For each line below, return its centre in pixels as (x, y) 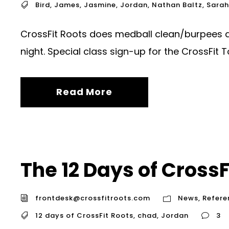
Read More (84, 91)
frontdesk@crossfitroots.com (93, 198)
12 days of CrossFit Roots (84, 215)
